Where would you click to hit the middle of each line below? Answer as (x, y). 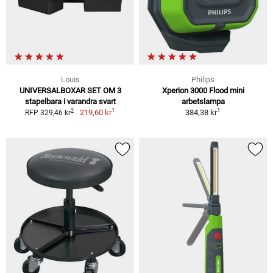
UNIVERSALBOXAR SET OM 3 (70, 91)
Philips (203, 80)
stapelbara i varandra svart (70, 102)
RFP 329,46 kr (48, 113)
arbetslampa (203, 102)
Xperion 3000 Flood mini (203, 91)
